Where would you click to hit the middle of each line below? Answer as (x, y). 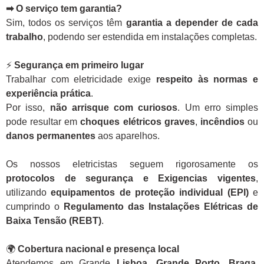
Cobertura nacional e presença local (98, 249)
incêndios (222, 122)
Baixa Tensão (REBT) (54, 221)
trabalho (24, 37)
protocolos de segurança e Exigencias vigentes (131, 179)
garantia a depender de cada (192, 23)
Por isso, (28, 108)
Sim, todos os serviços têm (66, 23)
